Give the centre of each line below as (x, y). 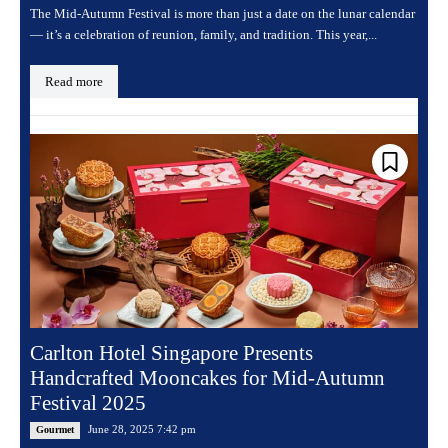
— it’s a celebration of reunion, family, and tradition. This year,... (203, 35)
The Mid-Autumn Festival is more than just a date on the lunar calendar (222, 14)
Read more (74, 82)
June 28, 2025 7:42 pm (142, 429)
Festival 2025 (88, 403)
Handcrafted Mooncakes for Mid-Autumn (207, 378)
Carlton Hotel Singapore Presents (171, 353)
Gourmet (55, 430)
